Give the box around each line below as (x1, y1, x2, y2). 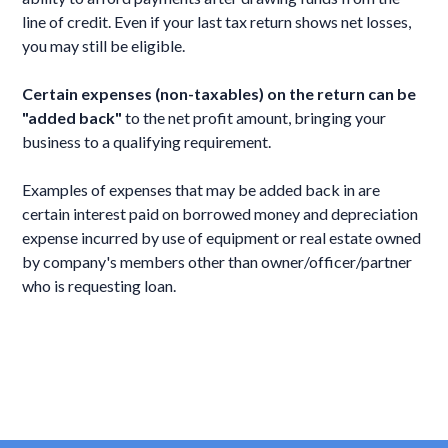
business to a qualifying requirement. (22, 132, 272, 151)
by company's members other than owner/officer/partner (22, 252, 413, 271)
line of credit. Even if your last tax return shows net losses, (22, 12, 412, 31)
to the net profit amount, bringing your (122, 108, 387, 127)
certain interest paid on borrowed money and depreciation (22, 204, 419, 223)
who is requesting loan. (22, 276, 177, 295)
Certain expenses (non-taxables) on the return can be (22, 84, 417, 103)
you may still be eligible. (22, 36, 186, 55)
